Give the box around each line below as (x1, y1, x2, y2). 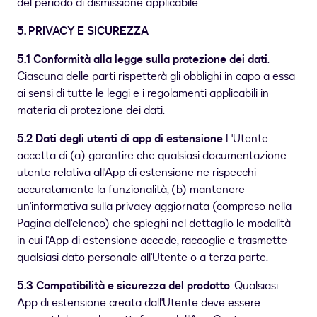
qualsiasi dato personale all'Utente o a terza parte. (17, 250, 268, 266)
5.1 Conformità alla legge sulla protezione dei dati (17, 52, 267, 68)
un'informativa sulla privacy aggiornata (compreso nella (17, 199, 292, 215)
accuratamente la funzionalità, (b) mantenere (17, 182, 245, 198)
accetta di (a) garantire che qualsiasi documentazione (17, 148, 287, 164)
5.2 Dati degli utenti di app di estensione (17, 131, 223, 147)
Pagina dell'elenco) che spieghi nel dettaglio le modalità (17, 216, 291, 232)
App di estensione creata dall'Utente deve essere (17, 295, 260, 311)
